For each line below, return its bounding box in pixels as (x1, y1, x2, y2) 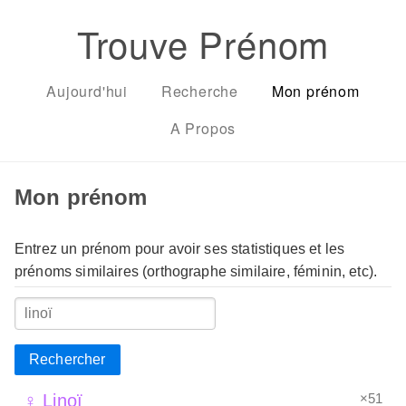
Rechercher (29, 351, 106, 367)
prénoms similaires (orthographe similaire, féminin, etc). (14, 263, 378, 279)
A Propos (169, 118, 237, 139)
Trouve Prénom (76, 17, 330, 69)
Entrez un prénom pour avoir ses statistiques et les (14, 240, 345, 256)
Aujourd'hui (46, 81, 128, 101)
